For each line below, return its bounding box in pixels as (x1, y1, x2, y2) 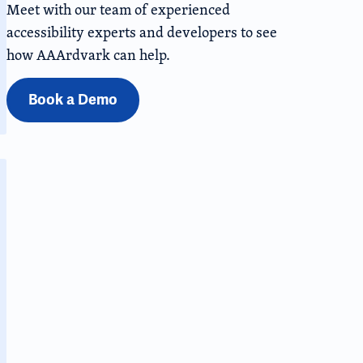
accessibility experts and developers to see (6, 22, 277, 42)
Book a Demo (28, 91, 117, 109)
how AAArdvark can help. (6, 45, 170, 65)
